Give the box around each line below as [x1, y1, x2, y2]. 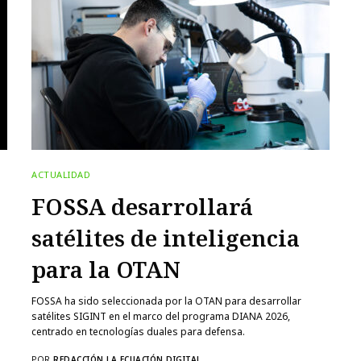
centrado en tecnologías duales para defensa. [31, 324, 246, 338]
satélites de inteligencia [31, 222, 300, 253]
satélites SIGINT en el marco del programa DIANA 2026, [31, 309, 291, 323]
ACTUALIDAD [31, 168, 91, 180]
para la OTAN [31, 253, 180, 284]
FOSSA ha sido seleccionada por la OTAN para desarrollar [31, 293, 302, 308]
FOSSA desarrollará [31, 190, 253, 222]
